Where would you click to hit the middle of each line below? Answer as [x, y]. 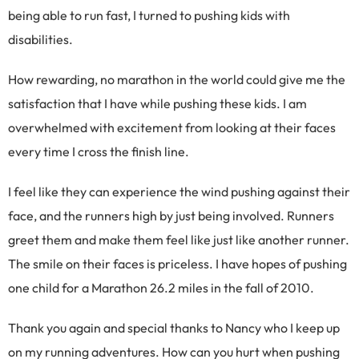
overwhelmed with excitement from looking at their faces [172, 128]
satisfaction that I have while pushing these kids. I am [157, 104]
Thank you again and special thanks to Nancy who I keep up [174, 328]
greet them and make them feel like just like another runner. [179, 240]
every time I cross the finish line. [99, 152]
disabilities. [40, 40]
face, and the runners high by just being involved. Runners [171, 216]
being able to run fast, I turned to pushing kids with [149, 16]
